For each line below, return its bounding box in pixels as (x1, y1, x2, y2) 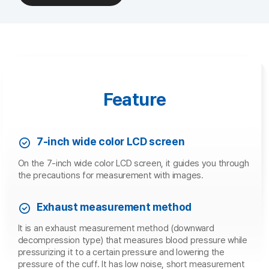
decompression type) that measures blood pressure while (17, 235, 247, 246)
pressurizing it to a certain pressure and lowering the (17, 247, 225, 258)
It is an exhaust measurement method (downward (17, 223, 214, 234)
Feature (103, 88, 166, 110)
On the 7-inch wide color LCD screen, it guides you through (17, 158, 249, 169)
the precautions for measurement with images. (17, 170, 204, 181)
